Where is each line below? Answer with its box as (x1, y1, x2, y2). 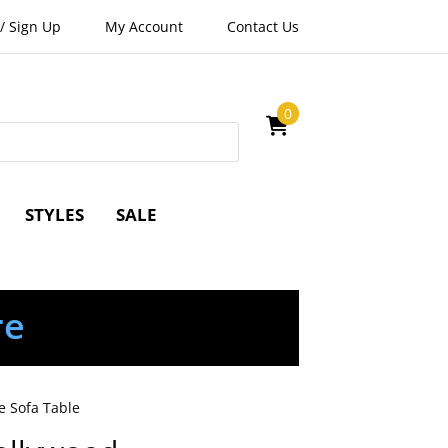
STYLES (25, 203, 85, 226)
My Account (104, 17, 183, 36)
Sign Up (8, 17, 61, 36)
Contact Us (226, 17, 299, 36)
